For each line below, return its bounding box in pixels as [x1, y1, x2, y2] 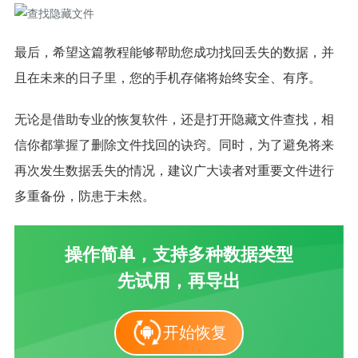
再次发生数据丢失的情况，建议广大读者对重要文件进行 [14, 163, 334, 177]
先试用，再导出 [117, 270, 241, 291]
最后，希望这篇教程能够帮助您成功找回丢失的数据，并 [14, 45, 334, 59]
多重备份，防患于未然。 [14, 189, 155, 203]
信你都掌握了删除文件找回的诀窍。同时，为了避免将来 [14, 137, 334, 152]
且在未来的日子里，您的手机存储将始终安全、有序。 [14, 70, 321, 85]
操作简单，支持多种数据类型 [65, 244, 293, 265]
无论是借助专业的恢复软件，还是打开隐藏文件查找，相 [14, 112, 334, 126]
